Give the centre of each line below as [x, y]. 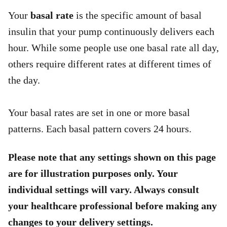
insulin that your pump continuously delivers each [111, 31]
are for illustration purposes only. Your [93, 173]
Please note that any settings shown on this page [112, 157]
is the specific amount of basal [138, 15]
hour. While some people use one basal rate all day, [113, 47]
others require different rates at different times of [110, 64]
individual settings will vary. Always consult [104, 189]
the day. [24, 80]
